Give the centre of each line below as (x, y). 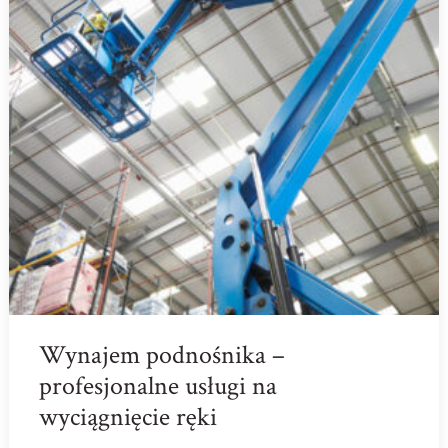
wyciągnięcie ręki (127, 416)
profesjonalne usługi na (157, 385)
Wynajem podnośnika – (161, 354)
